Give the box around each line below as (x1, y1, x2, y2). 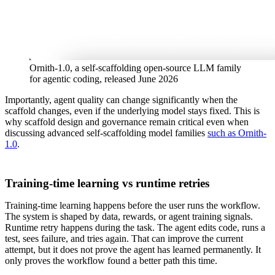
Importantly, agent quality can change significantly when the (5, 95, 238, 105)
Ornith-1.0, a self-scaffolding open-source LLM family (29, 63, 241, 73)
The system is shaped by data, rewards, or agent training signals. (5, 211, 253, 222)
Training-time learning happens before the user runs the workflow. (5, 200, 260, 211)
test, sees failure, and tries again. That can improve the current (5, 233, 243, 244)
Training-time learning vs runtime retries (5, 177, 209, 190)
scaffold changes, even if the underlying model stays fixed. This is (5, 106, 260, 116)
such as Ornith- (207, 128, 266, 138)
